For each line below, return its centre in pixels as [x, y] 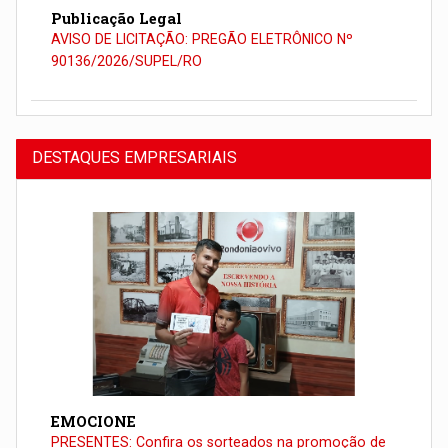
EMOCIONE [94, 422]
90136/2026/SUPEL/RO [127, 60]
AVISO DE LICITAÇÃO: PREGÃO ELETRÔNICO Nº [202, 38]
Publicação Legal [117, 18]
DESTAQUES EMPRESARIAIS [135, 158]
